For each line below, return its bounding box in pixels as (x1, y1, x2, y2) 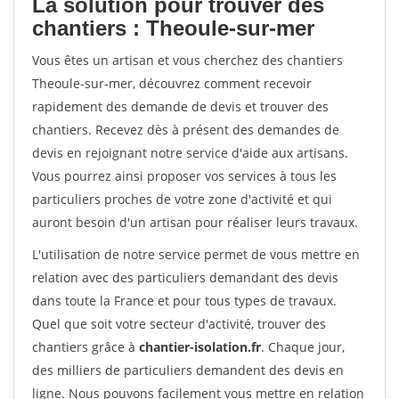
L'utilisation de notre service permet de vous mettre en (32, 246, 360, 263)
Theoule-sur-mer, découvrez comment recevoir (32, 75, 312, 92)
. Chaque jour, (261, 338, 345, 355)
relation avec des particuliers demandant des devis (32, 269, 338, 286)
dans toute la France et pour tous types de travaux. (32, 292, 337, 309)
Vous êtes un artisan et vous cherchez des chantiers (32, 52, 343, 69)
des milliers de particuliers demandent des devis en (32, 362, 344, 379)
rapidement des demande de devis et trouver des (32, 98, 329, 115)
